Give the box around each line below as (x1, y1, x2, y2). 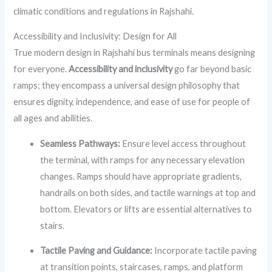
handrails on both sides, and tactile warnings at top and (40, 187, 256, 198)
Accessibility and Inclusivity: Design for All (13, 31, 177, 42)
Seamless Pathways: (40, 138, 121, 149)
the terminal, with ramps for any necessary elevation (40, 154, 245, 165)
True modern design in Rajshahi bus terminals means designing (13, 47, 256, 58)
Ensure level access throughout (120, 138, 246, 149)
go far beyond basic (172, 64, 252, 75)
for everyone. (13, 64, 69, 75)
